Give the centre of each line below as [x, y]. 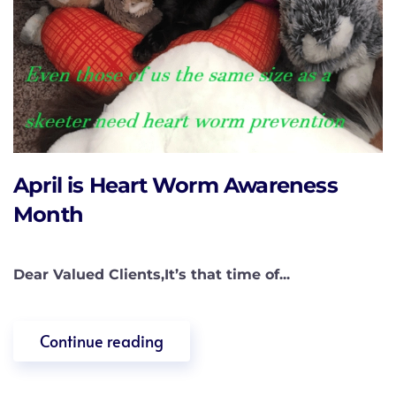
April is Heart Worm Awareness [175, 185]
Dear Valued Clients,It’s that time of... [152, 274]
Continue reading [102, 340]
